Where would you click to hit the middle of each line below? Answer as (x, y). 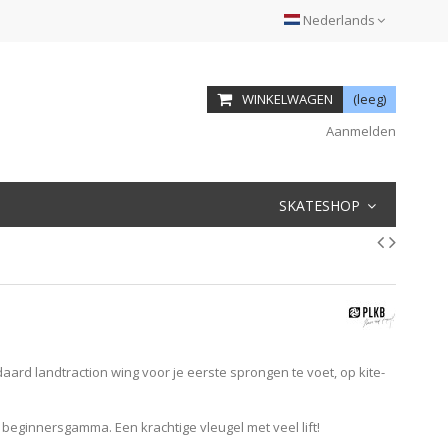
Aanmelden (359, 131)
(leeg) (369, 99)
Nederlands (339, 20)
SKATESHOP (321, 205)
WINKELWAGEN (287, 99)
